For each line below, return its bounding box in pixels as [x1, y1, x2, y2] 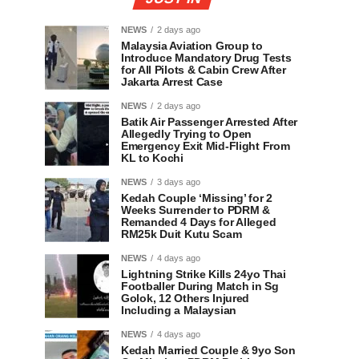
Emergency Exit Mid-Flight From [121, 139, 290, 152]
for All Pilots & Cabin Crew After [121, 63, 286, 76]
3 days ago [157, 177, 200, 187]
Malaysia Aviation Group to [121, 39, 263, 52]
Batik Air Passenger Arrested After [121, 115, 298, 128]
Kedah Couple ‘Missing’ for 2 [121, 192, 272, 204]
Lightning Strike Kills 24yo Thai [121, 268, 286, 280]
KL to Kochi [121, 151, 184, 164]
